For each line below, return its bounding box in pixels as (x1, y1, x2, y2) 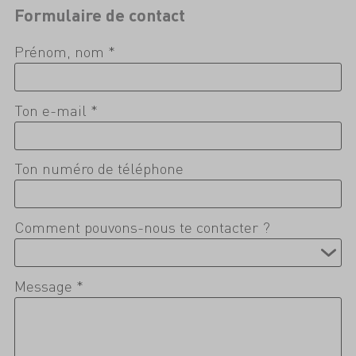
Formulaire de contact (14, 3, 185, 25)
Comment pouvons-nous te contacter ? (14, 217, 270, 238)
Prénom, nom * (14, 41, 115, 61)
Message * (14, 276, 83, 296)
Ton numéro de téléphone (14, 158, 184, 179)
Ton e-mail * (14, 99, 98, 120)
